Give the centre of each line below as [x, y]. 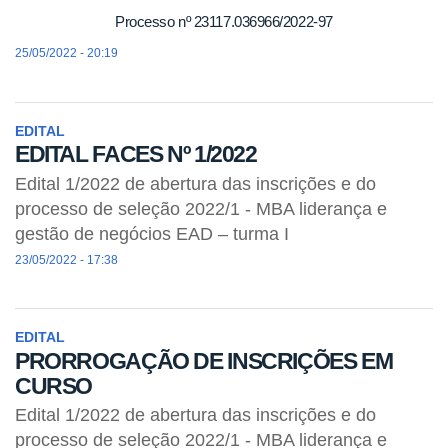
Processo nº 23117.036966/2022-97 [224, 22]
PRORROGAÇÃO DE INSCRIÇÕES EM [204, 360]
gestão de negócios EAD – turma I [152, 233]
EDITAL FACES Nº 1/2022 [136, 154]
